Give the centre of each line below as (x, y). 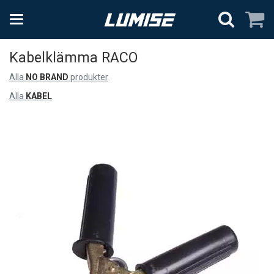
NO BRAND (47, 77)
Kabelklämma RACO (73, 57)
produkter (88, 77)
